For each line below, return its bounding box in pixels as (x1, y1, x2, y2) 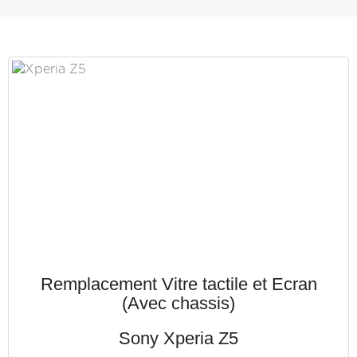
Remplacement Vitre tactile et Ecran (40, 274, 317, 294)
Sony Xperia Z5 (119, 328, 238, 348)
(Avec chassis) (122, 293, 235, 313)
